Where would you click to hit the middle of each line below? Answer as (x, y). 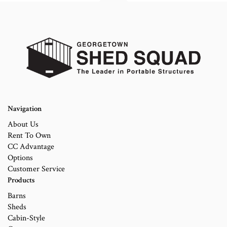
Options (20, 158)
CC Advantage (31, 147)
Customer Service (36, 169)
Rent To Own (29, 136)
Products (21, 180)
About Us (23, 125)
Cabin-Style (26, 218)
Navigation (25, 109)
